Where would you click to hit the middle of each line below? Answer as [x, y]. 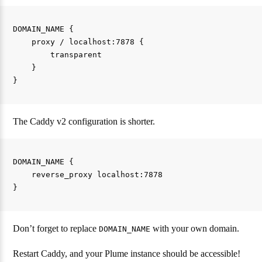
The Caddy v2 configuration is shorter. [84, 121]
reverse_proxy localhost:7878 [88, 174]
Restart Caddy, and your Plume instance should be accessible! [127, 253]
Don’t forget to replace [56, 228]
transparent [58, 54]
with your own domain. [195, 228]
